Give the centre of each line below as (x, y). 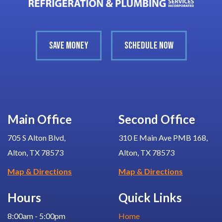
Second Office (157, 119)
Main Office (40, 119)
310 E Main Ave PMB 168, (163, 137)
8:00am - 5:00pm (36, 216)
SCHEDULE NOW (149, 45)
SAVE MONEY (68, 45)
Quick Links (150, 197)
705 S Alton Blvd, (36, 137)
